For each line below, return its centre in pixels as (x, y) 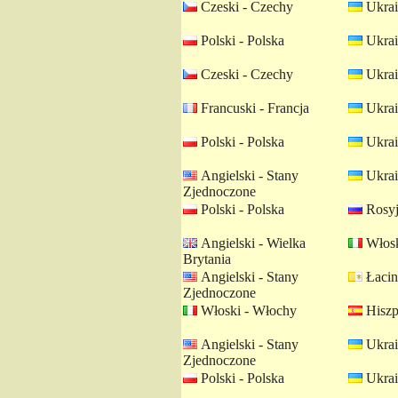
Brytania (207, 259)
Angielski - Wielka (251, 243)
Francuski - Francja (253, 108)
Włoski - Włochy (247, 310)
